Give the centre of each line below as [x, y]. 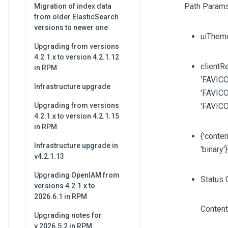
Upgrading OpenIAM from [77, 175]
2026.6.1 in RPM [61, 196]
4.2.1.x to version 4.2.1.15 [77, 116]
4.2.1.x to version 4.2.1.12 [77, 57]
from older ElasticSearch [76, 17]
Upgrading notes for [68, 215]
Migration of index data [73, 6]
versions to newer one [71, 27]
